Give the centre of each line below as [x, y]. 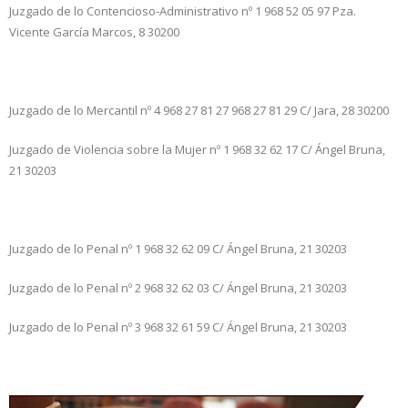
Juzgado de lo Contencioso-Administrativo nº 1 [135, 11]
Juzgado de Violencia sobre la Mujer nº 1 [119, 150]
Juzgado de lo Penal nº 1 [75, 249]
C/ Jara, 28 [327, 111]
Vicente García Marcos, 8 [77, 32]
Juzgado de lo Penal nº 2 [75, 288]
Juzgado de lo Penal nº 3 [75, 327]
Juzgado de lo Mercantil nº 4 [85, 111]
